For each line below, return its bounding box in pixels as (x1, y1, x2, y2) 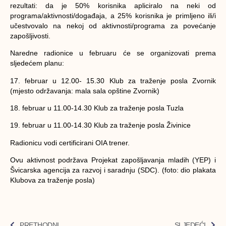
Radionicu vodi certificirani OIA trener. (10, 138, 130, 147)
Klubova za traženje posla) (10, 176, 95, 185)
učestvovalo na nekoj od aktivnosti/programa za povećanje (10, 21, 216, 30)
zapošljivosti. (10, 31, 50, 40)
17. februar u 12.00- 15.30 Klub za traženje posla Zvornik (10, 76, 216, 85)
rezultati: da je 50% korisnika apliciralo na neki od (10, 1, 216, 10)
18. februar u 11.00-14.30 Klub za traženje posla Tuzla (10, 103, 184, 112)
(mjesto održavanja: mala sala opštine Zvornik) (10, 86, 159, 95)
